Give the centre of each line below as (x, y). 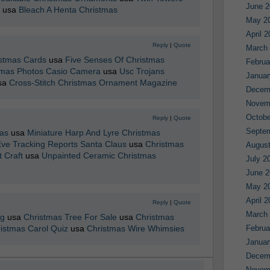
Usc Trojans (142, 71)
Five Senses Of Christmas (115, 60)
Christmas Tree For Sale (70, 217)
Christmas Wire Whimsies (135, 228)
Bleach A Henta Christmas (68, 10)
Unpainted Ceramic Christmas (99, 155)
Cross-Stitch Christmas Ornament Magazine (93, 83)
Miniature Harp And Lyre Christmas (93, 133)
